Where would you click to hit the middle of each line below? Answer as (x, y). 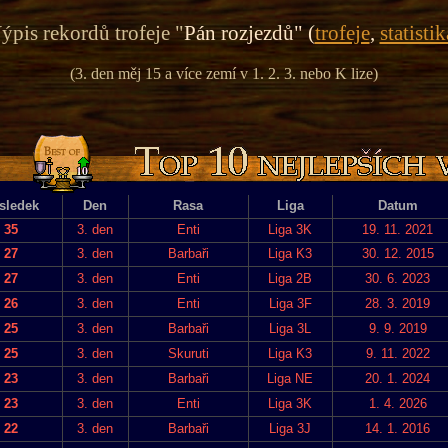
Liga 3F (290, 303)
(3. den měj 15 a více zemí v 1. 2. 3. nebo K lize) (224, 73)
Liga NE (290, 378)
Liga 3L (290, 328)
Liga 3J (290, 428)
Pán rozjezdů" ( (249, 33)
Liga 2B (290, 278)
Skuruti (188, 353)
